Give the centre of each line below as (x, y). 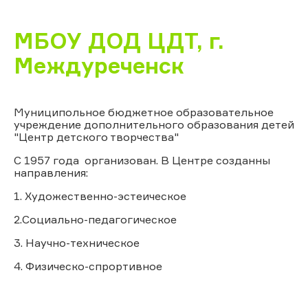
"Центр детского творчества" (96, 136)
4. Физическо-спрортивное (88, 266)
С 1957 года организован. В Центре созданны (142, 160)
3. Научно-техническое (77, 242)
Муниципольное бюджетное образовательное (144, 112)
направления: (51, 172)
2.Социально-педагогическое (95, 219)
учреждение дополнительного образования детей (154, 124)
